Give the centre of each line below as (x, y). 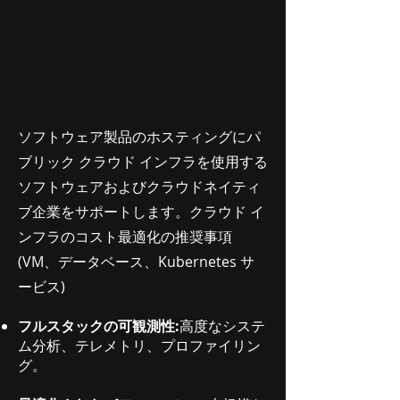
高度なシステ (222, 326)
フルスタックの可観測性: (99, 326)
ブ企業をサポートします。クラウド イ (141, 212)
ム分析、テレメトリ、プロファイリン (139, 346)
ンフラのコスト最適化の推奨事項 (125, 237)
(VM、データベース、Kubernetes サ (136, 262)
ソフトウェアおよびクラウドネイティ (139, 187)
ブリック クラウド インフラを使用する (143, 162)
